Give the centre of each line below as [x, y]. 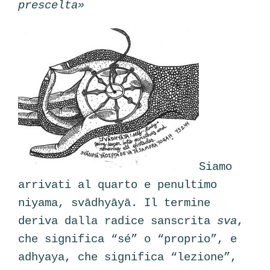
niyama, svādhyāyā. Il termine [114, 203]
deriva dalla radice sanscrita [118, 221]
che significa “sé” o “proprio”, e [127, 239]
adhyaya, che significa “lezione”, [127, 257]
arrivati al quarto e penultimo [118, 185]
